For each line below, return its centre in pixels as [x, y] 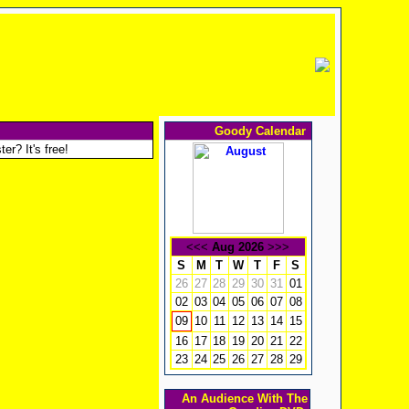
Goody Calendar [262, 131]
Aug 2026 [238, 247]
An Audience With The [244, 399]
